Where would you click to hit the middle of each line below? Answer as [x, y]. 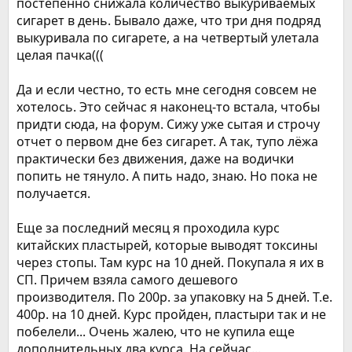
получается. [53, 193]
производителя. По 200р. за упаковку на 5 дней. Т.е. [174, 297]
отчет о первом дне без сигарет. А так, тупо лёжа [167, 141]
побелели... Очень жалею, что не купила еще [156, 332]
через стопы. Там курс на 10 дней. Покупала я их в [170, 262]
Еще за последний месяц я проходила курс [148, 228]
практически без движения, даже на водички [155, 159]
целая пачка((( [60, 55]
